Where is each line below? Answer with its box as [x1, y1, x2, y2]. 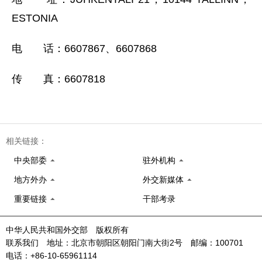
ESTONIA [12, 12, 58, 24]
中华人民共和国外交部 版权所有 [6, 225, 129, 235]
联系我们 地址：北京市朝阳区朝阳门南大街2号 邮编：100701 [6, 238, 251, 247]
